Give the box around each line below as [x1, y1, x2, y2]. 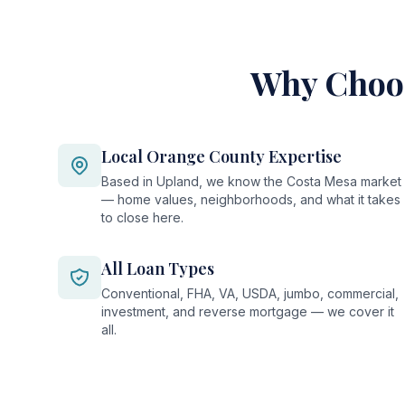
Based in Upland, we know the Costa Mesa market [101, 174, 401, 189]
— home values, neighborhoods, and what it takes [101, 192, 400, 207]
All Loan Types [101, 258, 214, 279]
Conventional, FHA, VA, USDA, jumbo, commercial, [101, 286, 399, 301]
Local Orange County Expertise [101, 146, 342, 167]
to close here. [101, 210, 184, 225]
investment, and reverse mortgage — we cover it [101, 304, 394, 319]
